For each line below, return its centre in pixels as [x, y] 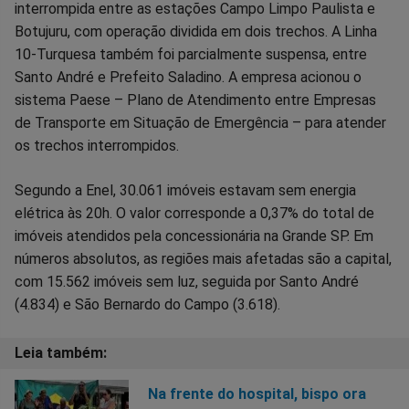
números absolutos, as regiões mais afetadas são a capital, [203, 259]
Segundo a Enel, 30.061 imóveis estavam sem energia [185, 191]
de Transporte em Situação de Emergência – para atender [200, 123]
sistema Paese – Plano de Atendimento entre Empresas [195, 100]
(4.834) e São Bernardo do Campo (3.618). [147, 305]
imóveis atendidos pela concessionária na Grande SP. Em [194, 236]
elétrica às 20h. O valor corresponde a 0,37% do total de [194, 214]
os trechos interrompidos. [97, 146]
